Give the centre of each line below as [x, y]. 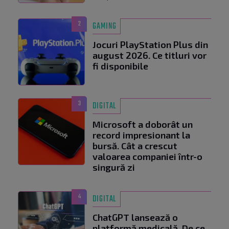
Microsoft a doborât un [143, 124]
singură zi [114, 167]
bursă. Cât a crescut [135, 146]
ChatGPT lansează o [135, 217]
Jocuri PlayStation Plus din [150, 45]
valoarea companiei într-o [147, 157]
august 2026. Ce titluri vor [150, 55]
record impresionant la [141, 135]
